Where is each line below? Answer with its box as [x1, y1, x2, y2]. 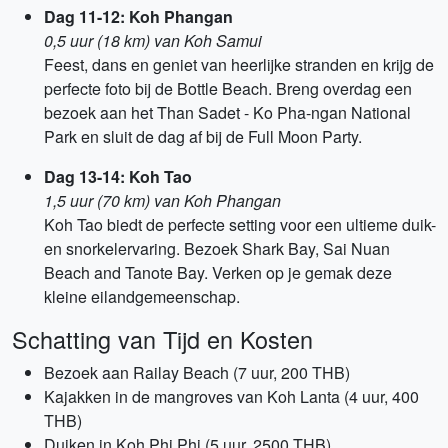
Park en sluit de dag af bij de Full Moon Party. [44, 125, 362, 148]
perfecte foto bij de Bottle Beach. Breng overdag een [44, 77, 412, 100]
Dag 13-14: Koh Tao [44, 165, 192, 188]
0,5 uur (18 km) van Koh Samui [44, 29, 262, 52]
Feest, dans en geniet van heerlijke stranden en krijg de [44, 53, 434, 76]
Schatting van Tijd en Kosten [12, 322, 313, 356]
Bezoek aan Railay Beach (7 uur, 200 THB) [44, 361, 350, 384]
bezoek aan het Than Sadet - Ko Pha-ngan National [44, 101, 411, 124]
